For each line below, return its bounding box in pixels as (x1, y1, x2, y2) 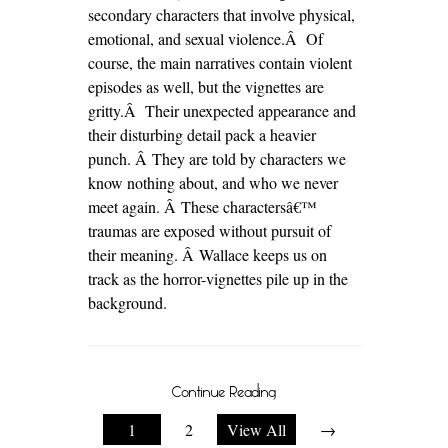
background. (87, 292, 167, 313)
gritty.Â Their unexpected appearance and (87, 100, 356, 121)
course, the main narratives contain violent (87, 52, 352, 73)
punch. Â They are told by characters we (87, 148, 346, 169)
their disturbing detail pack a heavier (87, 124, 316, 145)
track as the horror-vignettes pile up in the (87, 268, 348, 289)
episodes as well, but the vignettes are (87, 76, 324, 97)
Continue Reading (172, 382, 276, 401)
